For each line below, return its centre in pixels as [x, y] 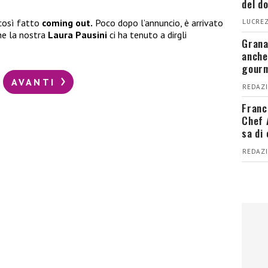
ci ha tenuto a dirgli [148, 35]
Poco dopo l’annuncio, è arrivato [158, 23]
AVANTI [35, 82]
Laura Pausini [79, 35]
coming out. [67, 23]
